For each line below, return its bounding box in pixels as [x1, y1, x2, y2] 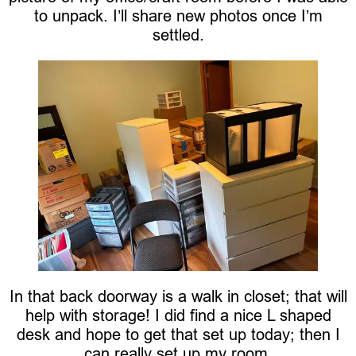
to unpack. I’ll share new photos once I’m [33, 6, 323, 25]
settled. [152, 25, 204, 44]
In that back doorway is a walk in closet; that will [9, 286, 347, 305]
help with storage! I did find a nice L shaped [25, 305, 331, 324]
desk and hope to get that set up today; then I [16, 324, 340, 343]
